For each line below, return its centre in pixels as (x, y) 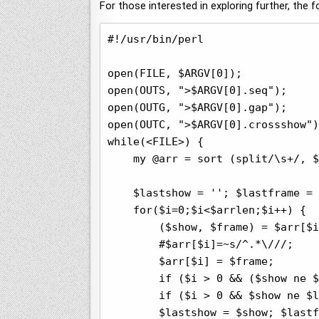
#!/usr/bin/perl (156, 40)
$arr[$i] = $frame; (191, 262)
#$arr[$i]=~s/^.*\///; (200, 245)
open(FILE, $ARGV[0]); (175, 74)
